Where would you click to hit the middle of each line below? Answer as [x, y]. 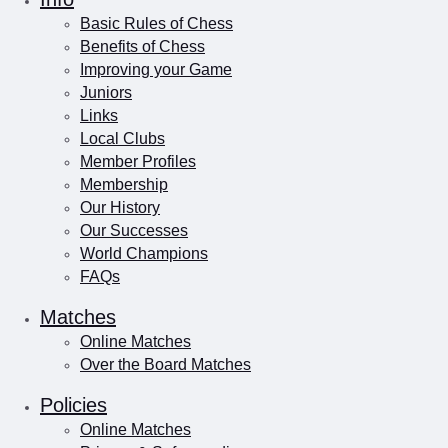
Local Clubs [122, 139]
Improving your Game [156, 70]
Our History [120, 208]
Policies [73, 405]
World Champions [144, 254]
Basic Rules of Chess [156, 24]
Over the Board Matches [165, 365]
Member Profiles [138, 162]
